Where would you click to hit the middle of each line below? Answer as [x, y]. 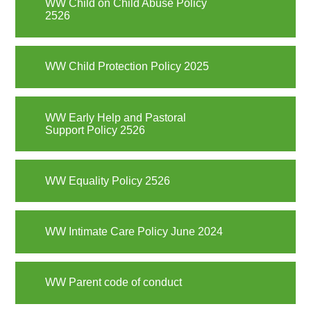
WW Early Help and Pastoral [115, 117]
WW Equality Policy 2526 [107, 180]
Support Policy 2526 [95, 130]
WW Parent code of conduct [113, 283]
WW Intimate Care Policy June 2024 [134, 232]
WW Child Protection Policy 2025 [127, 67]
